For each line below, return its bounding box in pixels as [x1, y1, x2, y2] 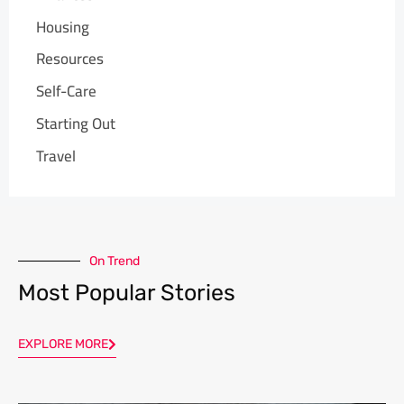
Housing [36, 12, 89, 41]
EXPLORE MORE [18, 335, 108, 352]
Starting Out [36, 108, 115, 138]
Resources [36, 44, 104, 74]
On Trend [89, 252, 140, 269]
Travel [36, 141, 76, 170]
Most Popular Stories [18, 279, 235, 306]
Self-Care [36, 77, 96, 106]
